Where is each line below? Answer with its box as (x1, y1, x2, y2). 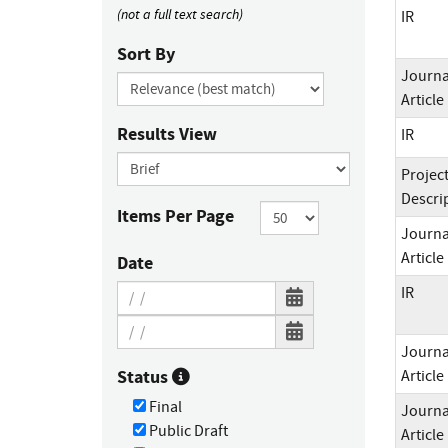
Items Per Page (117, 203, 234, 228)
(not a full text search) (117, 4, 243, 23)
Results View (117, 121, 217, 146)
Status (117, 364, 172, 389)
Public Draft (146, 420, 228, 441)
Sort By (117, 41, 175, 66)
